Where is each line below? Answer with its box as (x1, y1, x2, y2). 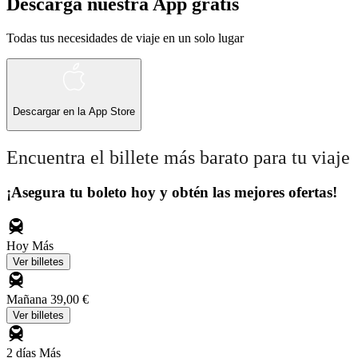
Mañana (6, 292, 50, 307)
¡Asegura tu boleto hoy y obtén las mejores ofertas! (6, 184, 337, 201)
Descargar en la (13, 105, 89, 118)
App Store (89, 105, 135, 118)
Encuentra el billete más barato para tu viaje (6, 146, 350, 168)
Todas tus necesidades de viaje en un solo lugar (6, 30, 244, 45)
